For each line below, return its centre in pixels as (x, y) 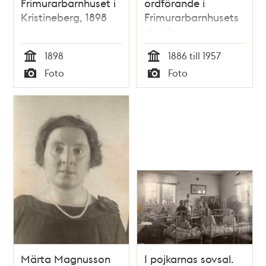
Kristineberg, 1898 (64, 17)
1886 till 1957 (194, 55)
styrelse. (164, 31)
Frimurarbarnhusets (191, 17)
